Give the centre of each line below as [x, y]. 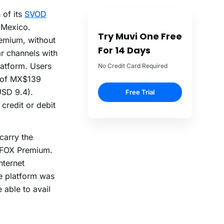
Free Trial [140, 92]
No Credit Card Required [133, 66]
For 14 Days [124, 50]
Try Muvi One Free [140, 36]
